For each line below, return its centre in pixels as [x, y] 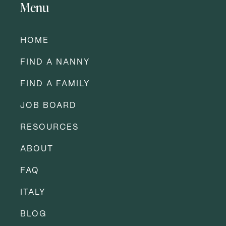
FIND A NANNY [55, 62]
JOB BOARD [48, 105]
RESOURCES [49, 127]
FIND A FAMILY [55, 84]
